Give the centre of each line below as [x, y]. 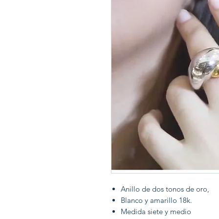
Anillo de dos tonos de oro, [165, 189]
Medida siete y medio [156, 211]
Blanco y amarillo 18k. [156, 200]
